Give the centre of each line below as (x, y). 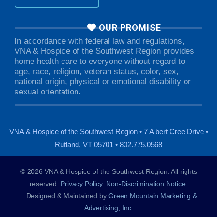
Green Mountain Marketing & (153, 196)
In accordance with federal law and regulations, (100, 41)
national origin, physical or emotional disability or (103, 82)
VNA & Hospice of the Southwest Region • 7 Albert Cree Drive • (108, 132)
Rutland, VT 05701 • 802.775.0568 (108, 145)
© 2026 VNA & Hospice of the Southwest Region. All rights (108, 172)
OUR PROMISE (129, 28)
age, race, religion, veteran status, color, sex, (97, 72)
